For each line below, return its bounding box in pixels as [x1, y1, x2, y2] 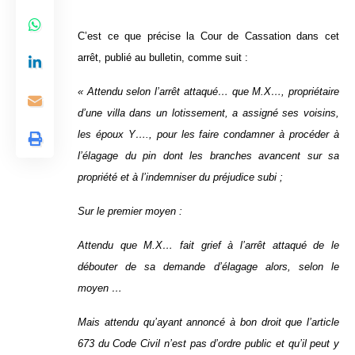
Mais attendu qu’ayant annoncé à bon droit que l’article [78, 316, 339, 329]
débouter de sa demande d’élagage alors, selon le [78, 261, 339, 273]
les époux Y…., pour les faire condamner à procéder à [78, 128, 339, 141]
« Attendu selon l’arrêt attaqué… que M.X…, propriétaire [78, 86, 339, 98]
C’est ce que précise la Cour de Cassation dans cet [78, 30, 339, 43]
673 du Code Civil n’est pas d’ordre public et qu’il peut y [78, 338, 339, 350]
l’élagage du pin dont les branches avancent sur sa [78, 150, 339, 162]
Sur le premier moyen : [78, 205, 182, 218]
